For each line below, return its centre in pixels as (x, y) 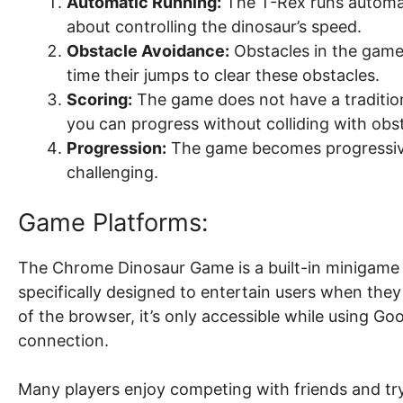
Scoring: (99, 100)
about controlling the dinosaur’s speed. (214, 27)
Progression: (116, 148)
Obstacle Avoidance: (148, 51)
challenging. (112, 173)
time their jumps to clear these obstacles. (223, 76)
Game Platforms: (113, 223)
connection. (63, 341)
